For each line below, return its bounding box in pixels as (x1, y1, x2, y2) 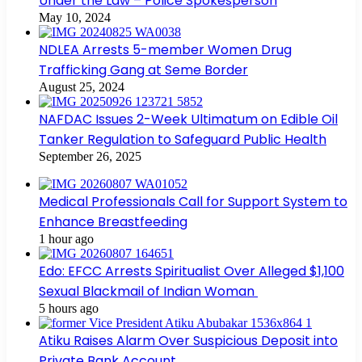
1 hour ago (39, 232, 94, 246)
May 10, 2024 (39, 11, 111, 25)
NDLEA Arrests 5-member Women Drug (39, 40, 292, 60)
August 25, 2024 (39, 80, 124, 95)
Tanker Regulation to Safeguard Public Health (39, 130, 326, 149)
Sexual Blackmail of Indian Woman (39, 282, 258, 301)
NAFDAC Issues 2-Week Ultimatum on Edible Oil (39, 110, 338, 129)
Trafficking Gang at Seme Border (39, 61, 248, 80)
